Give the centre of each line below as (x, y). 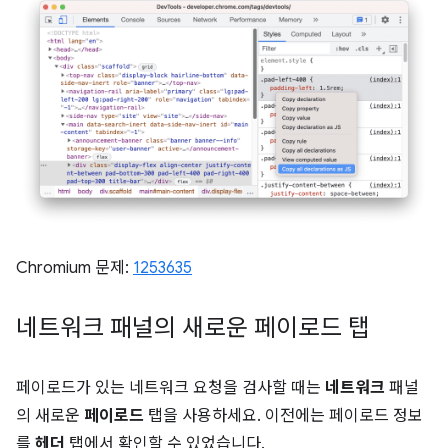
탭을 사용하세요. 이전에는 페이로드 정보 (283, 415)
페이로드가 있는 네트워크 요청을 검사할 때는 (170, 387)
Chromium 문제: (74, 267)
